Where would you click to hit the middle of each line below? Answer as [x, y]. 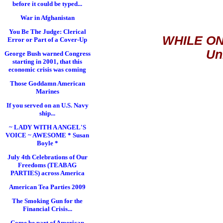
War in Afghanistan [47, 18]
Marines [47, 91]
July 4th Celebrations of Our [47, 157]
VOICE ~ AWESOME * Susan [47, 135]
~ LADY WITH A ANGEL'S [47, 127]
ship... [47, 113]
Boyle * [47, 143]
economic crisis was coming [47, 69]
